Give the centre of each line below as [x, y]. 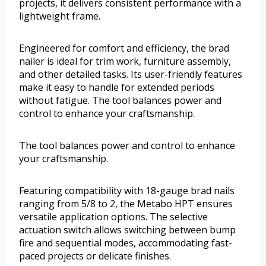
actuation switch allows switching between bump [127, 229]
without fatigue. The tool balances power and [120, 100]
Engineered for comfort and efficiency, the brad [124, 48]
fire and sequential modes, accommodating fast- [126, 243]
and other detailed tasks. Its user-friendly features [131, 74]
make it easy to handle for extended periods [117, 87]
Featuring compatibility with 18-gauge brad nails [127, 190]
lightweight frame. [60, 16]
